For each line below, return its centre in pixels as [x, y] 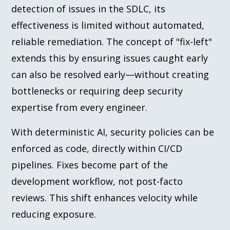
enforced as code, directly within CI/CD [97, 148]
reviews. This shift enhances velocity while [105, 197]
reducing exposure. [54, 214]
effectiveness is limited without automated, [108, 25]
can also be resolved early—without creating [110, 74]
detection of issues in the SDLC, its [89, 8]
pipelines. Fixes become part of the [90, 165]
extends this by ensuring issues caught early [110, 58]
